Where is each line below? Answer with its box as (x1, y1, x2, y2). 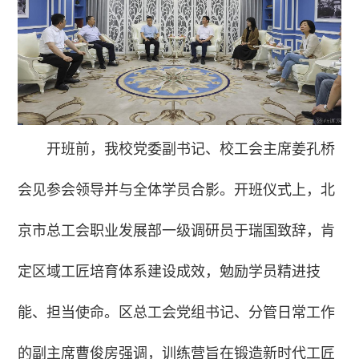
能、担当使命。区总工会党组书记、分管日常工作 (18, 304, 336, 321)
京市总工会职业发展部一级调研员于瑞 (18, 222, 264, 239)
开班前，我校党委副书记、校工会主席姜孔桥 (46, 140, 336, 157)
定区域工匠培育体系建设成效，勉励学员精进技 (18, 263, 321, 280)
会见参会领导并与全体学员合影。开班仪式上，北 (18, 181, 336, 198)
